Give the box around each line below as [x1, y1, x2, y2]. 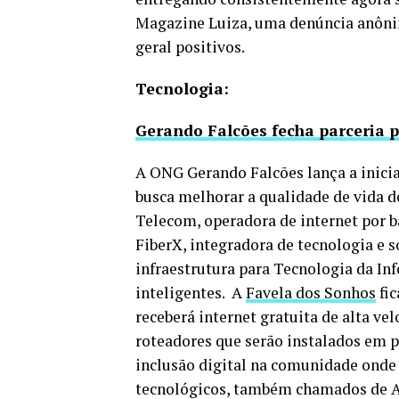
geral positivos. [135, 37, 248, 58]
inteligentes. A [135, 282, 246, 304]
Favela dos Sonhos [246, 282, 376, 304]
